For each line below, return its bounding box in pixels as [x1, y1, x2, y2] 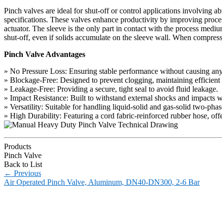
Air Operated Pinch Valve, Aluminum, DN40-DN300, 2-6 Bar [4, 177, 200, 186]
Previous [12, 168, 41, 177]
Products [4, 142, 31, 151]
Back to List [4, 160, 42, 168]
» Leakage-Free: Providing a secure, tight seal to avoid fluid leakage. [4, 84, 218, 93]
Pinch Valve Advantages [4, 50, 85, 58]
